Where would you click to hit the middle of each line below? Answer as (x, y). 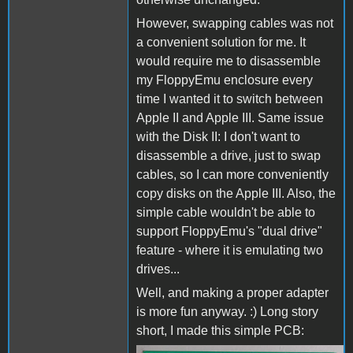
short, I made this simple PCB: (220, 330)
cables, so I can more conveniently (232, 174)
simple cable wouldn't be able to (226, 212)
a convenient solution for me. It (221, 42)
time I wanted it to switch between (230, 98)
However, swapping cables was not (235, 23)
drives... (158, 269)
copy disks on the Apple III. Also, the (236, 193)
